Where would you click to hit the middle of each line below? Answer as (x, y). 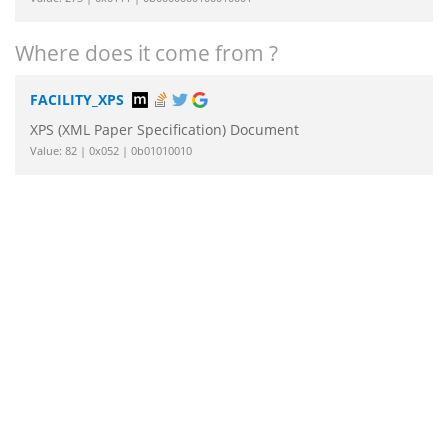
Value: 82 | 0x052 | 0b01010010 (111, 151)
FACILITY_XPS (77, 100)
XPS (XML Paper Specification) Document (164, 130)
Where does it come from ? (146, 53)
